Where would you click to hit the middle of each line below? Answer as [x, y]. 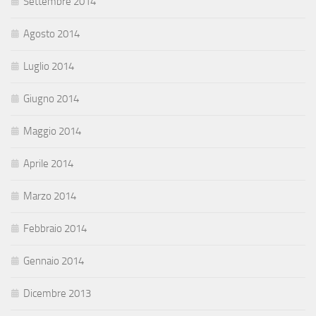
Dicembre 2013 [57, 294]
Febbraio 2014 [55, 229]
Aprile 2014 [48, 164]
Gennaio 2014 [54, 261]
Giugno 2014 [51, 99]
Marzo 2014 [50, 196]
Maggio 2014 [52, 132]
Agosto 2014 [51, 34]
